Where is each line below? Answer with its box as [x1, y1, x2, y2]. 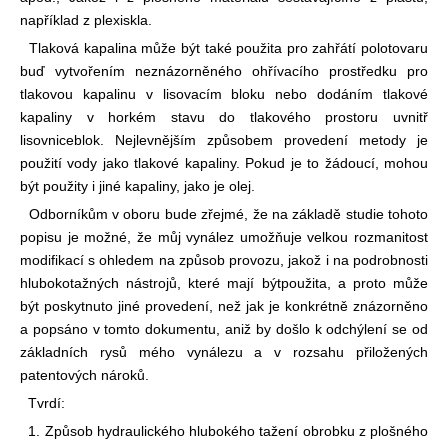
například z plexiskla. [20, 11, 152, 28]
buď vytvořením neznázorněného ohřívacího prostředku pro [20, 62, 428, 79]
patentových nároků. [20, 366, 149, 383]
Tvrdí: [20, 394, 65, 411]
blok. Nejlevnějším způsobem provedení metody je [74, 131, 428, 148]
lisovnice [20, 131, 74, 148]
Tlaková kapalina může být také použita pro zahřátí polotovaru [20, 39, 428, 56]
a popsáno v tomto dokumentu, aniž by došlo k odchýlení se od [20, 320, 428, 337]
